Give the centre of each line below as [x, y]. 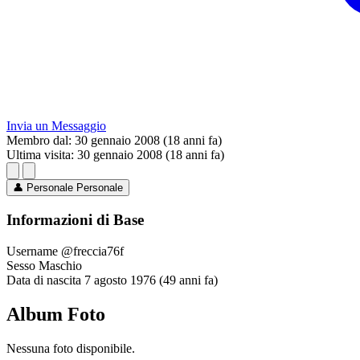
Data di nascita [44, 280]
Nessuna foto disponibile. [71, 348]
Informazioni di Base [75, 220]
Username [32, 251]
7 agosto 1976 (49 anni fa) [151, 280]
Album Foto [56, 314]
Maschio [60, 265]
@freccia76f [92, 251]
